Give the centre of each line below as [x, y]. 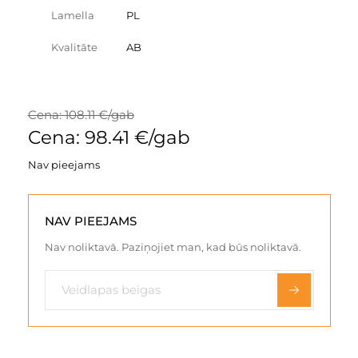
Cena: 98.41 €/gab [109, 137]
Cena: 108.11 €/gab [81, 114]
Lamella [73, 15]
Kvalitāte [74, 47]
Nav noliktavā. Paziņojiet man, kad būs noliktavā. [173, 247]
